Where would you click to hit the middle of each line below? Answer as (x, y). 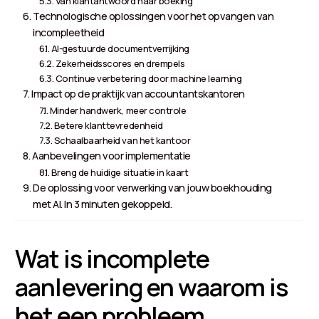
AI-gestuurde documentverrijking (120, 48)
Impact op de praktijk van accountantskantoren (138, 93)
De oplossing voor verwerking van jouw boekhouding (152, 187)
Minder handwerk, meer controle (118, 110)
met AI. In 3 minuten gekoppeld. (103, 204)
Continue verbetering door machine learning (148, 78)
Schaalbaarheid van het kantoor (122, 140)
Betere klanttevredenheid (108, 125)
